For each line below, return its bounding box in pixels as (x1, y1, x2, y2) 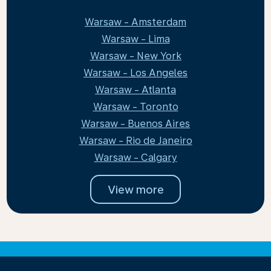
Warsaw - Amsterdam (85, 16, 186, 28)
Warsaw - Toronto (93, 101, 178, 113)
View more (107, 183, 164, 196)
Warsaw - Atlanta (95, 84, 176, 96)
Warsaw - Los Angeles (83, 67, 188, 79)
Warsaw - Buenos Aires (81, 118, 190, 129)
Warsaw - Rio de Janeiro (79, 135, 192, 146)
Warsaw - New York (90, 50, 181, 62)
